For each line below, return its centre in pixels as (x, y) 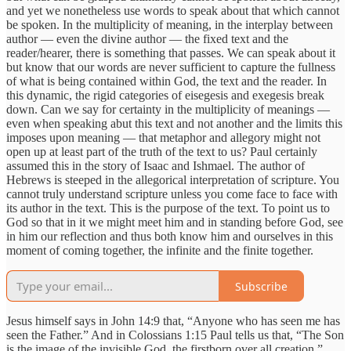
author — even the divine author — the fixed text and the (147, 39)
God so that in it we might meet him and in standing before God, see (175, 223)
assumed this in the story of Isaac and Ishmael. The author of (156, 166)
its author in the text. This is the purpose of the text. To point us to (168, 208)
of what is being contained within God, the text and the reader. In (166, 81)
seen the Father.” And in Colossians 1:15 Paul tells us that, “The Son (175, 335)
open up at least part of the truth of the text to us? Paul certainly (162, 152)
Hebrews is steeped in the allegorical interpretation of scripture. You (173, 180)
